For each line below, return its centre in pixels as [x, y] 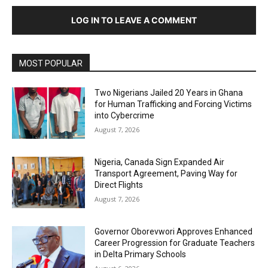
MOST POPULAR [51, 64]
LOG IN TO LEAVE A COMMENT [134, 20]
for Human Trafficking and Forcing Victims [173, 104]
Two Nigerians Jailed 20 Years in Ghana [169, 93]
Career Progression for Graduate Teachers [175, 243]
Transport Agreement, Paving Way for [166, 173]
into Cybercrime [125, 116]
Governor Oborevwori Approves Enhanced [174, 231]
